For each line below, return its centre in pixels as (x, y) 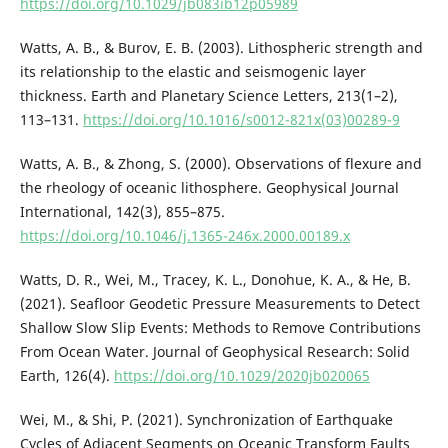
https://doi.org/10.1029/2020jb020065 (241, 375)
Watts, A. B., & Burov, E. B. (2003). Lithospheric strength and (221, 47)
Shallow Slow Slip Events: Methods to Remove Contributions (220, 327)
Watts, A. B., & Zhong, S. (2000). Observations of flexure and (220, 163)
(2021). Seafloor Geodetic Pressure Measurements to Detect (219, 303)
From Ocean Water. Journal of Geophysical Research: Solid (214, 351)
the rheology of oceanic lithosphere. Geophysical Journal (209, 187)
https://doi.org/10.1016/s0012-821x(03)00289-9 (241, 119)
